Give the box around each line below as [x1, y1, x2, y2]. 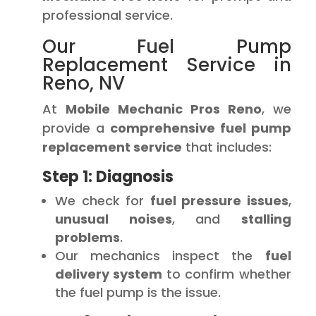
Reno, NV [42, 71, 125, 96]
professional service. [42, 6, 173, 24]
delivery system [55, 265, 163, 283]
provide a [42, 119, 110, 137]
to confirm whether [162, 265, 291, 283]
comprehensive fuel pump [109, 119, 291, 137]
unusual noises [55, 210, 172, 228]
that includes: [182, 138, 272, 156]
